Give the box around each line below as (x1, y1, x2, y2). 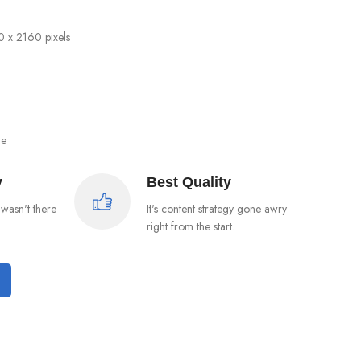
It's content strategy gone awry (146, 201, 287, 218)
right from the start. (146, 218, 234, 235)
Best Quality (146, 174, 231, 191)
